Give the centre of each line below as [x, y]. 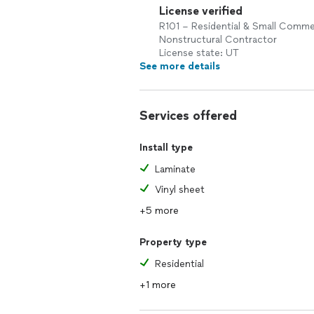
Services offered [188, 116]
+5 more [159, 211]
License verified [201, 11]
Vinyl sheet [180, 190]
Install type [166, 148]
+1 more [158, 285]
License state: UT [199, 53]
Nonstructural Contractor [218, 40]
